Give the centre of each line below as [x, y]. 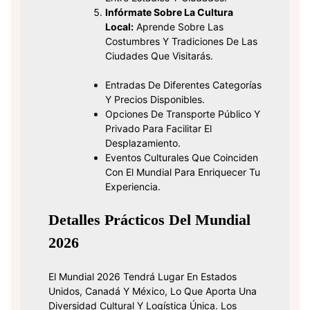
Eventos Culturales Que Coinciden [182, 158]
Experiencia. [133, 187]
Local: [119, 27]
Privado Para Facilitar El [158, 129]
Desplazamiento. [143, 143]
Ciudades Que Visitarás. [159, 56]
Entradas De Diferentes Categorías [183, 85]
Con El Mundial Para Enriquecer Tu [183, 172]
